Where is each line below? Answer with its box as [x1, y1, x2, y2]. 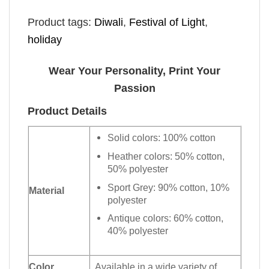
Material [29, 185, 64, 196]
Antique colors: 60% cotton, [107, 213, 224, 224]
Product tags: [28, 16, 94, 28]
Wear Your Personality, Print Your [49, 65, 220, 77]
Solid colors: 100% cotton [107, 132, 216, 144]
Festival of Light [129, 16, 205, 28]
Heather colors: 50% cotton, [107, 150, 225, 162]
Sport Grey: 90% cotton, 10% [107, 181, 230, 193]
